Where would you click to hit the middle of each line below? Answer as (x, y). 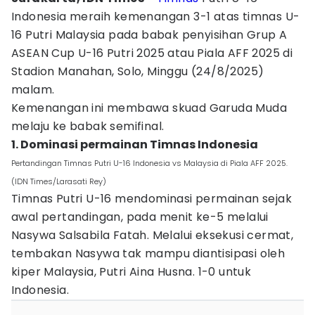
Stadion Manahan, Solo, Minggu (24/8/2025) (138, 71)
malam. (33, 90)
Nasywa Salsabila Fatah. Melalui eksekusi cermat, (153, 235)
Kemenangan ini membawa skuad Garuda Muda (149, 108)
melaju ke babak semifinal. (88, 126)
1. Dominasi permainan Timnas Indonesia (135, 144)
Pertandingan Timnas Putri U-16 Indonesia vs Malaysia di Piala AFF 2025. (149, 163)
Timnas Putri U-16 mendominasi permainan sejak (152, 199)
